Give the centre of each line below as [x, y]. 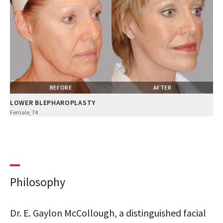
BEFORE [61, 87]
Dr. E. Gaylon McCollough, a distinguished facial [108, 213]
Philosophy [38, 182]
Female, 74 [24, 112]
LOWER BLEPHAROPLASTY [53, 102]
